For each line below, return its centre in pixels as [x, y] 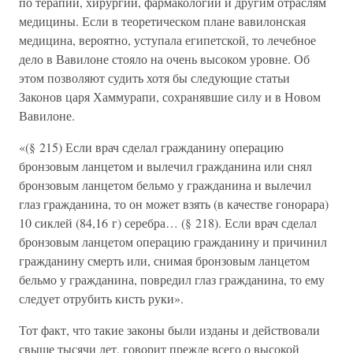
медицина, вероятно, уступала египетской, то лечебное [167, 40]
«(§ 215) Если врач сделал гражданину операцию [151, 147]
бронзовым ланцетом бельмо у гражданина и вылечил [165, 185]
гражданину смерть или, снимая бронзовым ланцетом [164, 260]
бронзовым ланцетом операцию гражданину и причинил [173, 242]
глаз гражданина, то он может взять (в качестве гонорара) [174, 204]
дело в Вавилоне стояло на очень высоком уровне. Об [164, 59]
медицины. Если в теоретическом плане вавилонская [162, 21]
